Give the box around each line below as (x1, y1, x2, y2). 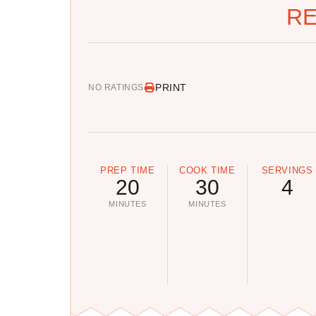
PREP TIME (100, 164, 155, 176)
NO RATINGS (88, 82, 144, 92)
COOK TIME (179, 164, 236, 176)
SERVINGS (261, 164, 313, 176)
